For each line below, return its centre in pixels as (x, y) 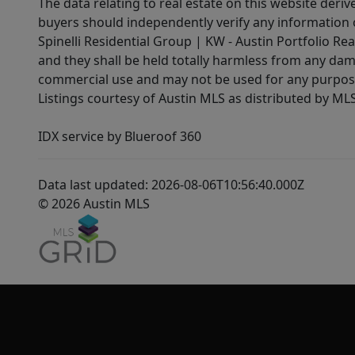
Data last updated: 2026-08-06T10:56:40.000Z (171, 185)
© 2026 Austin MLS (94, 204)
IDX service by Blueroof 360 (120, 137)
